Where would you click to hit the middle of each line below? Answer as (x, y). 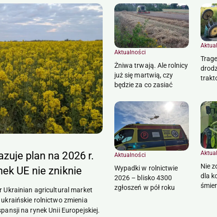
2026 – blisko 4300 (143, 178)
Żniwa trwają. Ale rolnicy (151, 65)
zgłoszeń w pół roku (145, 187)
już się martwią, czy (144, 75)
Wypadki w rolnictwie (146, 168)
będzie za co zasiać (144, 85)
